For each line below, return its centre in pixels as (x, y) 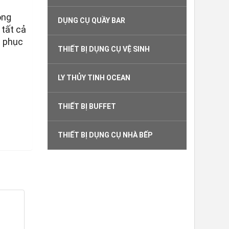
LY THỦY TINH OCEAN (94, 78)
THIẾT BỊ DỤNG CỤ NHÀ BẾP (105, 135)
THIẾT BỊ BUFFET (87, 106)
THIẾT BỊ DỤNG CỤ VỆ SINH (104, 49)
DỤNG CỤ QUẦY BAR (91, 20)
